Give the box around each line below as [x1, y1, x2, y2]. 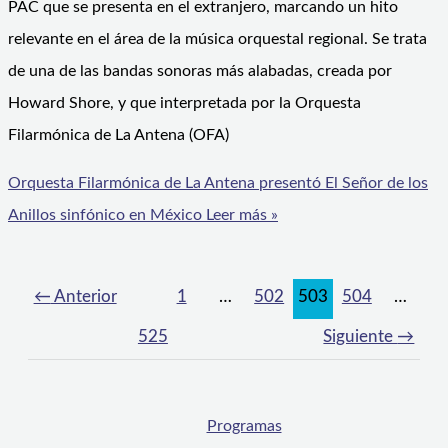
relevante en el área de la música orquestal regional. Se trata [8, 31, 427, 48]
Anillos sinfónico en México [8, 207, 202, 224]
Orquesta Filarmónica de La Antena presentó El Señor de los [8, 175, 428, 192]
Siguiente [323, 328, 398, 346]
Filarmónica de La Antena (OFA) [8, 127, 229, 144]
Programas [206, 418, 282, 435]
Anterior [50, 288, 117, 306]
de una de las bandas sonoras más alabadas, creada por [8, 63, 392, 80]
